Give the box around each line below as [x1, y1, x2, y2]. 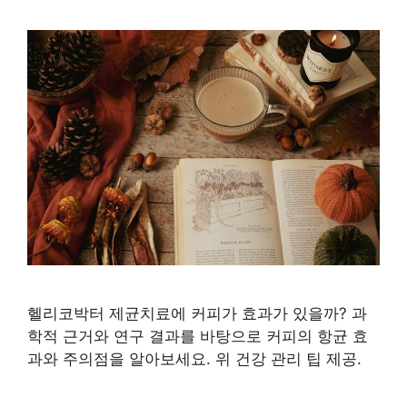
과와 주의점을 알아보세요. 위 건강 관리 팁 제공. [27, 349, 362, 368]
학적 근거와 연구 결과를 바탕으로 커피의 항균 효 [27, 326, 368, 345]
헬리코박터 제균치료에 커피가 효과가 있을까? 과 [27, 303, 367, 323]
